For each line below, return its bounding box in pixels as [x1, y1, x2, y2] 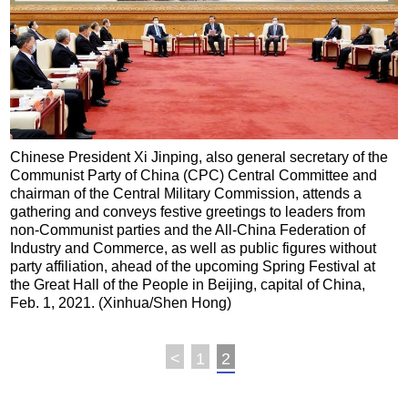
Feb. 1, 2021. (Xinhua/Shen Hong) [10, 294, 232, 311]
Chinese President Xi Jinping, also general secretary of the [10, 148, 389, 165]
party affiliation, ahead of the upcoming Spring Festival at [10, 258, 376, 274]
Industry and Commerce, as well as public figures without [10, 240, 377, 256]
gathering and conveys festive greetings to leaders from [10, 203, 366, 219]
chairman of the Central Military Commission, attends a [10, 185, 362, 201]
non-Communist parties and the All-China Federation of [10, 221, 366, 238]
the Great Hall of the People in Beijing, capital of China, [10, 276, 366, 292]
